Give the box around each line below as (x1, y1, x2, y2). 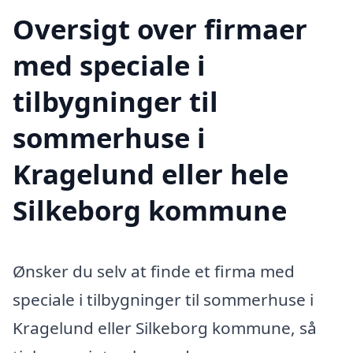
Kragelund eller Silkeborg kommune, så (13, 317, 317, 340)
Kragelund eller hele (13, 154, 288, 192)
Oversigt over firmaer (13, 9, 307, 47)
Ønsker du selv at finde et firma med (13, 260, 295, 283)
